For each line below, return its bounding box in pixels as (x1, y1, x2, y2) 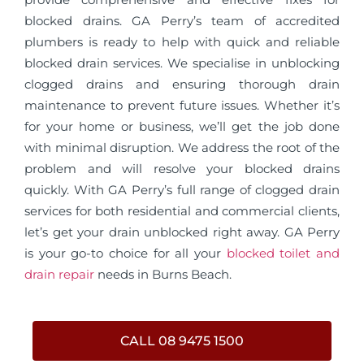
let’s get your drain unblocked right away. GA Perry (24, 223, 340, 240)
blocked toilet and (226, 245, 340, 261)
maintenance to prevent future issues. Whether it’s (24, 97, 340, 113)
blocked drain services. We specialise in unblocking (24, 54, 340, 71)
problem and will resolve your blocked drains (24, 160, 340, 176)
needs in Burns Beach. (94, 266, 232, 282)
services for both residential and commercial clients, (24, 202, 340, 219)
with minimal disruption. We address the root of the (24, 139, 340, 155)
